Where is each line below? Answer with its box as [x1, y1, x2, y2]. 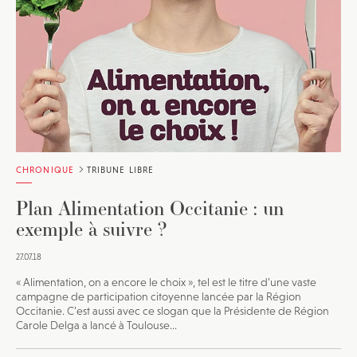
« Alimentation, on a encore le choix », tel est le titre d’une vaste [16, 275, 316, 288]
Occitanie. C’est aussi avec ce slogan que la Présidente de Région [16, 304, 329, 317]
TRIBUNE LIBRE [83, 164, 155, 175]
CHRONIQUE [16, 164, 74, 175]
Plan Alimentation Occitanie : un [16, 194, 284, 222]
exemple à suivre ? [16, 214, 167, 242]
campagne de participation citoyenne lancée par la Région [16, 289, 301, 303]
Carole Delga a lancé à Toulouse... [16, 318, 177, 331]
